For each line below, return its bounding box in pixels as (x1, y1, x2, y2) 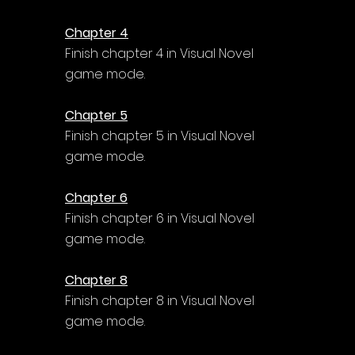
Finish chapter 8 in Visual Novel (65, 291, 258, 310)
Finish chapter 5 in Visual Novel (65, 126, 258, 145)
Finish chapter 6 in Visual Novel (65, 208, 258, 227)
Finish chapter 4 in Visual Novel (65, 44, 257, 63)
